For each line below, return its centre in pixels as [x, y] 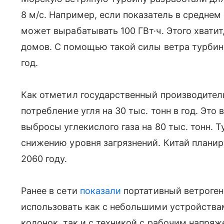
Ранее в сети [50, 190]
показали [100, 190]
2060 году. [44, 158]
